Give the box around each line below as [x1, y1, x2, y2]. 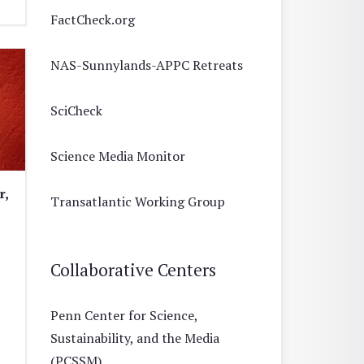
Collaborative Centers [50, 258, 216, 281]
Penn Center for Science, [50, 305, 197, 324]
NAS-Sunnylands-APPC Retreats [50, 55, 243, 74]
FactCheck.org [50, 10, 135, 28]
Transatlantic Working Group [50, 192, 225, 210]
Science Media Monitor [50, 146, 185, 165]
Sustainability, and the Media [50, 328, 219, 347]
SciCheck [50, 101, 102, 119]
